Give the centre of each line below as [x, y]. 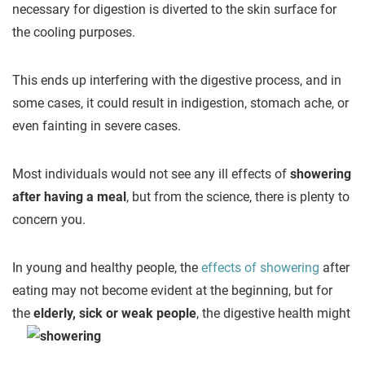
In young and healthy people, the [107, 268]
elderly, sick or [77, 313]
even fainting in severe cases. [97, 126]
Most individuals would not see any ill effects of [151, 174]
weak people [159, 313]
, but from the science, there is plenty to [238, 197]
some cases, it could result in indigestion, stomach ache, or [180, 103]
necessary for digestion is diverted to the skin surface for [174, 9]
